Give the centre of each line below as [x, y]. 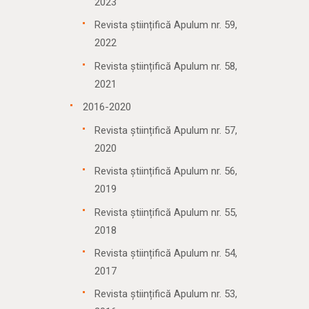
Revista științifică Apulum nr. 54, [166, 253]
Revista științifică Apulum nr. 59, [166, 25]
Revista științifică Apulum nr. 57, [166, 130]
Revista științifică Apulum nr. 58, [166, 66]
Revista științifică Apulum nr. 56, [166, 171]
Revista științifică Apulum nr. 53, [166, 294]
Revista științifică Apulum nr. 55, [166, 212]
